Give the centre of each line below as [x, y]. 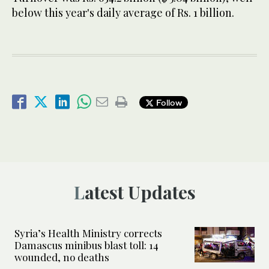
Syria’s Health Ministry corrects [88, 233]
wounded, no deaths [62, 257]
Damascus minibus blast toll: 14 [86, 245]
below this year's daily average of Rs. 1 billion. [123, 13]
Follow [168, 102]
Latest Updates [140, 192]
